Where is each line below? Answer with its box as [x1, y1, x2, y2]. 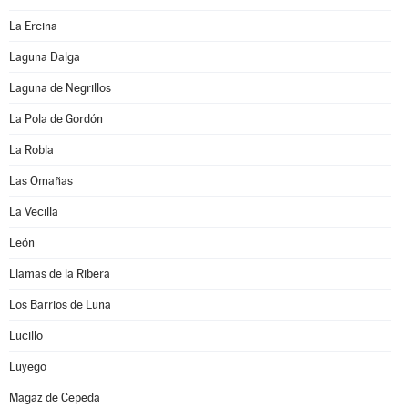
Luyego [9, 360, 46, 373]
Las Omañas [9, 174, 73, 188]
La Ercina [9, 19, 57, 33]
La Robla [9, 143, 54, 157]
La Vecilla [9, 205, 58, 219]
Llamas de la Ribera [9, 267, 110, 280]
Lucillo [9, 329, 43, 342]
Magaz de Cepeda [9, 391, 100, 404]
